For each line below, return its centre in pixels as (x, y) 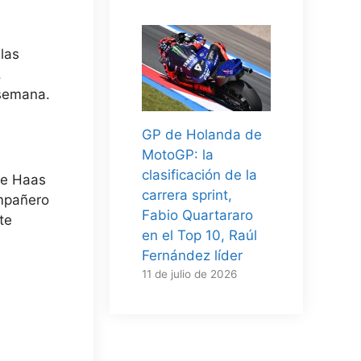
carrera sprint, (187, 195)
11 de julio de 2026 (189, 274)
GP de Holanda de (202, 134)
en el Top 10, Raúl (199, 235)
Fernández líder (192, 255)
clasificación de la (199, 174)
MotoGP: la (178, 154)
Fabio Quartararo (197, 215)
